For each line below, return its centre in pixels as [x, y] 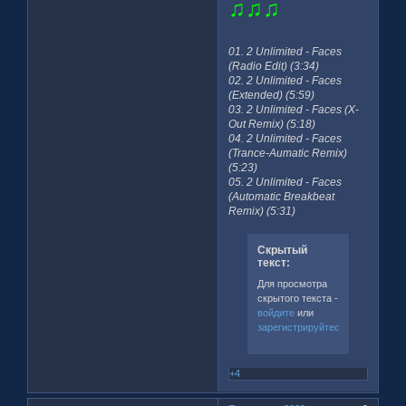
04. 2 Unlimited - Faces [285, 139]
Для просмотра [292, 284]
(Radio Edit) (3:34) [274, 67]
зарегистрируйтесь [301, 328]
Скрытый [282, 250]
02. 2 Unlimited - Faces [285, 81]
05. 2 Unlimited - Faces [285, 183]
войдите [275, 313]
